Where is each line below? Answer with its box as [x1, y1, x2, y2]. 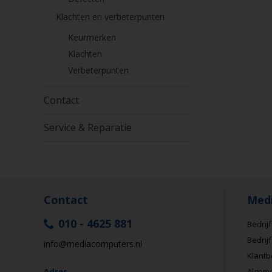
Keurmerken [68, 32, 116, 43]
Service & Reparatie [44, 121, 132, 134]
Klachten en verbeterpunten [56, 11, 165, 22]
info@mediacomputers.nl [44, 237, 142, 250]
